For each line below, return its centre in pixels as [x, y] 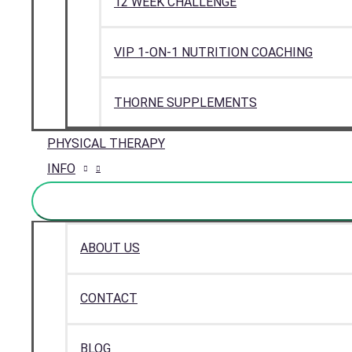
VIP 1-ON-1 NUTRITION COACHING [213, 52]
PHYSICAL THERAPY [106, 143]
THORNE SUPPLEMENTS [185, 102]
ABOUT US [110, 248]
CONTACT [109, 299]
